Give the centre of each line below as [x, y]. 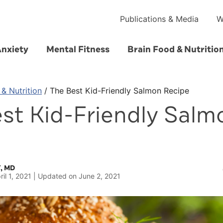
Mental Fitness [78, 49]
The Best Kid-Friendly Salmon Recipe [119, 91]
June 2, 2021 [100, 176]
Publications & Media [159, 19]
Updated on [58, 176]
